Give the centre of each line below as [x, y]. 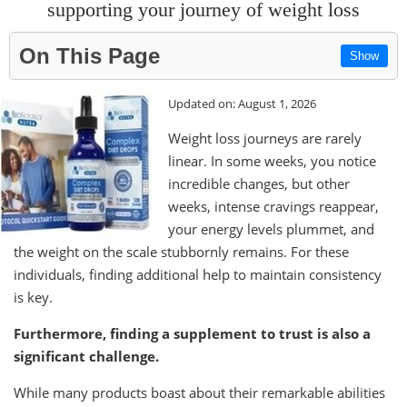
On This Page [89, 55]
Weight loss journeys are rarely [265, 138]
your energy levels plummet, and [271, 228]
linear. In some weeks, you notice [272, 160]
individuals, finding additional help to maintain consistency [198, 274]
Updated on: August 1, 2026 [242, 103]
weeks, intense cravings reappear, [273, 206]
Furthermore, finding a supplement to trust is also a [192, 333]
